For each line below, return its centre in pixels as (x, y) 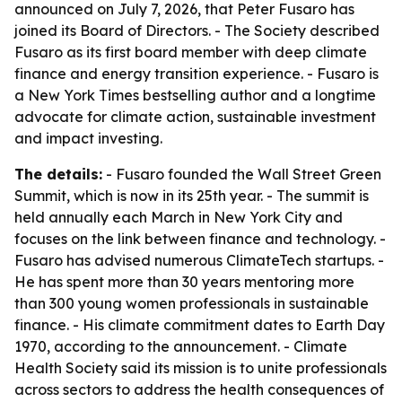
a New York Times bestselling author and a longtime (195, 95)
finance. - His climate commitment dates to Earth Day (200, 325)
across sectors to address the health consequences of (199, 389)
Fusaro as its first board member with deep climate (191, 52)
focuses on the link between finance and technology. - (200, 239)
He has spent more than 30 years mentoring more (184, 282)
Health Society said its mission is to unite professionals (201, 368)
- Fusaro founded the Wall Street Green (242, 174)
